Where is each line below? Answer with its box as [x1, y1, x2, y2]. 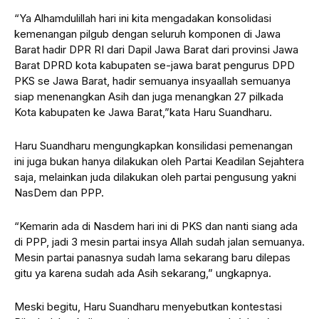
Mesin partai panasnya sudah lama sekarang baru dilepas [14, 250, 291, 264]
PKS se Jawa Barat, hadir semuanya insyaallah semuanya [14, 73, 291, 88]
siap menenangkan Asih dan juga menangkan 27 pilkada [14, 89, 283, 103]
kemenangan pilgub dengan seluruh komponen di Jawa [14, 26, 281, 41]
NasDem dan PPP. [14, 185, 104, 199]
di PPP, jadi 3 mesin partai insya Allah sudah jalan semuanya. [14, 234, 305, 249]
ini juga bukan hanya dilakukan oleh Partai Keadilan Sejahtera [14, 154, 304, 168]
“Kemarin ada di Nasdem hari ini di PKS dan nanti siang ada [14, 219, 298, 233]
